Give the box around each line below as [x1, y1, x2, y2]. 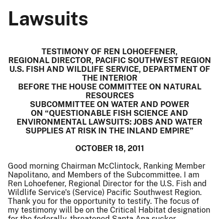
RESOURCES [85, 90, 134, 100]
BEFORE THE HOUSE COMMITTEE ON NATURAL [18, 82, 201, 91]
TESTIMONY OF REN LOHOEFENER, [42, 46, 177, 56]
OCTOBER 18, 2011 [75, 143, 144, 153]
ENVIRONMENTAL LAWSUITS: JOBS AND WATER [17, 117, 202, 127]
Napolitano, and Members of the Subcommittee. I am [8, 170, 199, 179]
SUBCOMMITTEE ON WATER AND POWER [30, 99, 189, 109]
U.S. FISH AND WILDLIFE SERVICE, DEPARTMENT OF [9, 64, 210, 74]
